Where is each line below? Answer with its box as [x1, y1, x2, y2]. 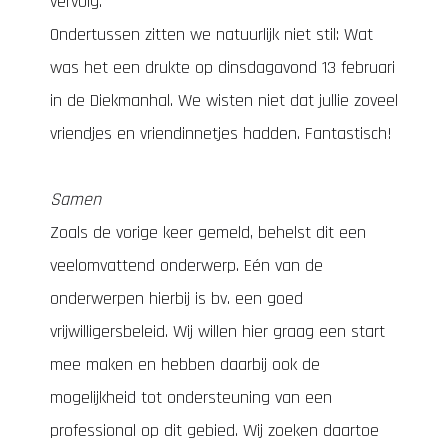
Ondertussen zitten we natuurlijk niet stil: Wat [50, 23, 373, 46]
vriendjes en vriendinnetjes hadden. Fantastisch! [50, 122, 392, 145]
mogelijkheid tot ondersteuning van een [50, 386, 332, 409]
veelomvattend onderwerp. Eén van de [50, 254, 323, 277]
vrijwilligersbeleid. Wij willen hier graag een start [50, 320, 385, 343]
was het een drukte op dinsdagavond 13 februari [50, 56, 395, 79]
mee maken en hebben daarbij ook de [50, 353, 320, 376]
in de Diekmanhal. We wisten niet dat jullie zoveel [50, 89, 398, 112]
